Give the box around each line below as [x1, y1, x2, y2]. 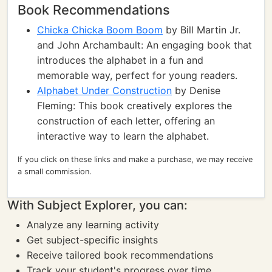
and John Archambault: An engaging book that [37, 39, 252, 51]
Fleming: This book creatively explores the [37, 100, 232, 112]
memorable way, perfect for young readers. [37, 69, 237, 81]
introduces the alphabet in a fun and [37, 54, 203, 66]
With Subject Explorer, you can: [7, 198, 188, 212]
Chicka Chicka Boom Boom [37, 24, 163, 36]
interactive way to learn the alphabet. [37, 130, 209, 142]
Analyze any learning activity [27, 219, 159, 231]
